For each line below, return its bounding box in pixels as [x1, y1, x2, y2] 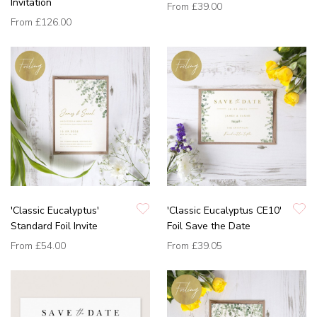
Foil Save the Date [167, 219, 250, 234]
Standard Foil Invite [11, 219, 98, 234]
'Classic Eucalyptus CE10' [167, 204, 282, 218]
